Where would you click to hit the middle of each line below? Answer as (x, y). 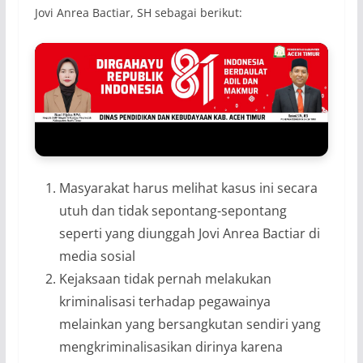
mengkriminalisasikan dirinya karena (171, 346)
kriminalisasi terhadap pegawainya (164, 301)
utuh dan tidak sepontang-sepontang (173, 210)
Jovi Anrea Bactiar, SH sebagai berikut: (138, 12)
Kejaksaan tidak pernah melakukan (165, 278)
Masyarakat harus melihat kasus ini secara (188, 188)
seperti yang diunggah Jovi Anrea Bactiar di (189, 233)
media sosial (97, 256)
